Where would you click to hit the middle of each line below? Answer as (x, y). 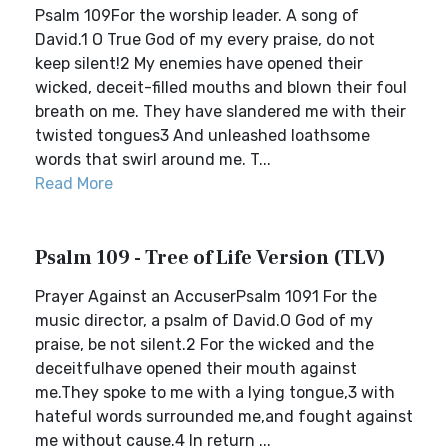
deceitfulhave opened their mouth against (196, 368)
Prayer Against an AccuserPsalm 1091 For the (206, 296)
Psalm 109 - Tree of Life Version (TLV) (210, 258)
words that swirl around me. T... (153, 159)
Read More (74, 183)
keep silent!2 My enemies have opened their (199, 63)
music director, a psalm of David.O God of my (204, 320)
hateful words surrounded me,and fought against (224, 416)
